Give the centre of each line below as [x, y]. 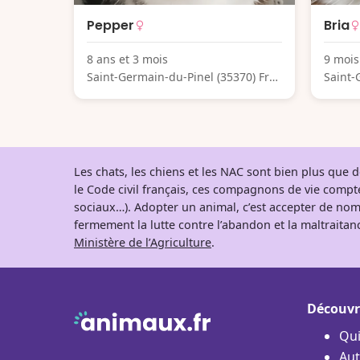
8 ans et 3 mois [127, 59]
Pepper [110, 25]
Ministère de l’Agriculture [143, 242]
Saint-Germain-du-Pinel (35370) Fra [181, 76]
